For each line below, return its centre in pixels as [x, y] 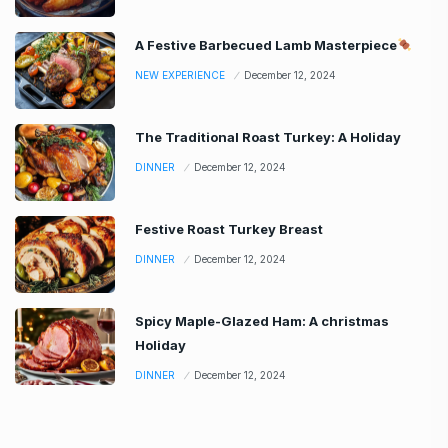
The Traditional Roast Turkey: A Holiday [268, 136]
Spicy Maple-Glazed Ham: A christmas [262, 320]
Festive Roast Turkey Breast [229, 228]
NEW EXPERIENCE [180, 74]
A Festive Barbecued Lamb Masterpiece [266, 44]
